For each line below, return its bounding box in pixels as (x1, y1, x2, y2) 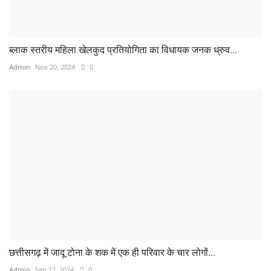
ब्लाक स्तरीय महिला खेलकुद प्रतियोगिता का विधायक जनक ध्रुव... (9, 44, 237, 56)
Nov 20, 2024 (35, 62, 75, 72)
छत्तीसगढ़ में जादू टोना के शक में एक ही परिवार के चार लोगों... (9, 247, 215, 259)
